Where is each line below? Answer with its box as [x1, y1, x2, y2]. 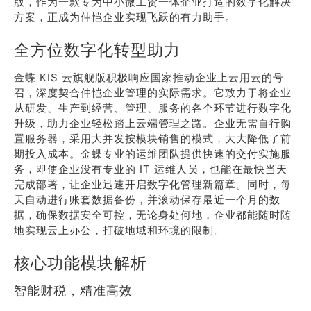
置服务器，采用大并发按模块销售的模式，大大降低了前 [14, 132, 292, 145]
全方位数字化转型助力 [14, 40, 180, 59]
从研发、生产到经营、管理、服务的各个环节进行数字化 [14, 101, 292, 115]
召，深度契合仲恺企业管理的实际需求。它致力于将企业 [14, 86, 292, 99]
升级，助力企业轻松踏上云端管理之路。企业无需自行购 [14, 117, 292, 130]
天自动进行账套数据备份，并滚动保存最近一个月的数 [14, 193, 280, 206]
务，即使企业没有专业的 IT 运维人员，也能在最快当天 [14, 162, 287, 176]
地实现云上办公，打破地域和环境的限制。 [14, 224, 225, 237]
